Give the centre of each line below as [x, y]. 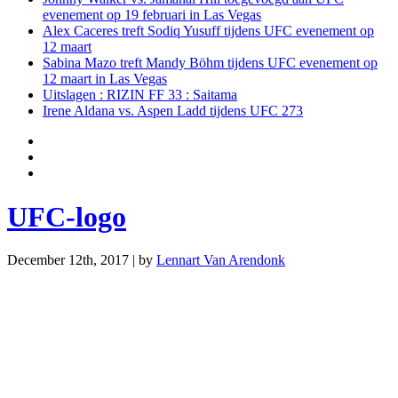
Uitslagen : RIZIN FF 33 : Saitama [140, 95]
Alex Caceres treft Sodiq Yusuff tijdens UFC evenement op [208, 31]
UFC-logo [67, 216]
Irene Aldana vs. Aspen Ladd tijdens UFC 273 [173, 111]
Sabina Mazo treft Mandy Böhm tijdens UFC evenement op [210, 63]
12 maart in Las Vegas [105, 79]
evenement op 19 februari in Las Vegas [152, 15]
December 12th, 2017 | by [82, 260]
